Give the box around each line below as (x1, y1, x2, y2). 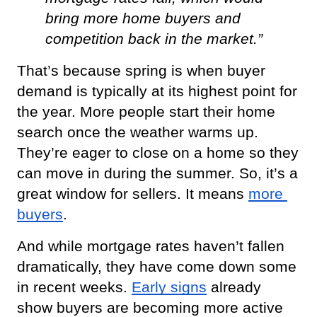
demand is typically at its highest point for (17, 82, 297, 100)
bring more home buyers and (45, 9, 241, 27)
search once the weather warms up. (17, 123, 258, 141)
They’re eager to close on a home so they (17, 144, 299, 161)
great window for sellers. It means (17, 185, 244, 202)
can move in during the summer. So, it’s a (17, 164, 298, 182)
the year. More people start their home (17, 103, 275, 120)
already (207, 278, 261, 296)
